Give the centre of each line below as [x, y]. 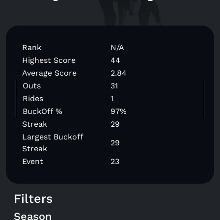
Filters [33, 199]
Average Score [49, 73]
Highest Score [49, 60]
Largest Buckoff [53, 137]
